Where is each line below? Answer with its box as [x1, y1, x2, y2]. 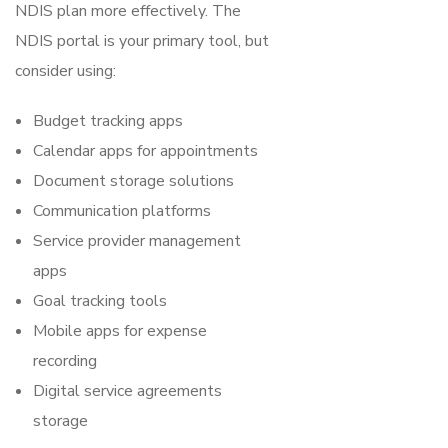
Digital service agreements [33, 379, 222, 402]
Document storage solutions [33, 169, 234, 192]
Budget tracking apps [33, 109, 183, 132]
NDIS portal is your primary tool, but [15, 29, 269, 52]
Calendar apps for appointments [33, 139, 258, 162]
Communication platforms [33, 199, 211, 222]
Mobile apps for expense [33, 319, 207, 342]
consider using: [15, 59, 116, 82]
